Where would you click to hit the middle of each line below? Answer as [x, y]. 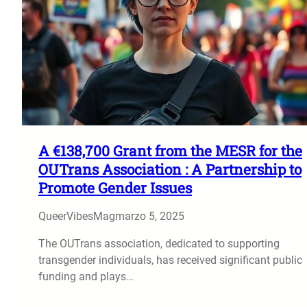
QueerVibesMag [77, 216]
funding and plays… [86, 276]
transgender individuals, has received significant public [170, 260]
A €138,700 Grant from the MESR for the [170, 150]
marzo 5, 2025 [150, 216]
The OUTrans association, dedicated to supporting [159, 243]
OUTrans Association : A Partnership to [170, 169]
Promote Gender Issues [115, 187]
